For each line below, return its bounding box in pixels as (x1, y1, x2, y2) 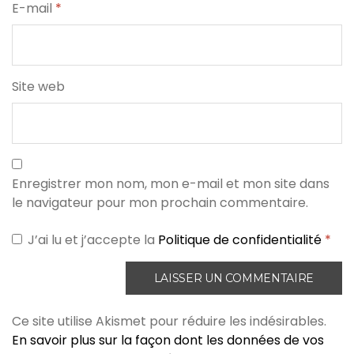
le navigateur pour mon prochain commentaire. (12, 194, 308, 213)
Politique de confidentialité (158, 231, 325, 250)
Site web (12, 77, 65, 96)
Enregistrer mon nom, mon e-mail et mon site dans (12, 175, 330, 194)
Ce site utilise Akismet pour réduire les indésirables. (12, 312, 326, 331)
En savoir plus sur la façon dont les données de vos (12, 331, 324, 350)
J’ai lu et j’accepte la (28, 231, 158, 250)
